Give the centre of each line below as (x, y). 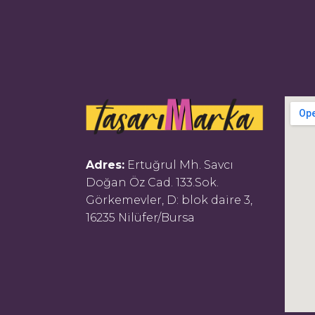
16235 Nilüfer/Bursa (140, 218)
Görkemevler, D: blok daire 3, (169, 200)
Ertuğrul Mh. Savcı (179, 165)
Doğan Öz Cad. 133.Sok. (152, 183)
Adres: (105, 165)
